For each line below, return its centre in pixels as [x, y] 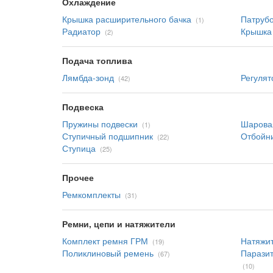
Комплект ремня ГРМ [105, 241]
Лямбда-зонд [88, 77]
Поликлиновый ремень [108, 253]
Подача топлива [97, 60]
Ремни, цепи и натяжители [119, 224]
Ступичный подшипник [108, 136]
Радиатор [81, 31]
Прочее [78, 177]
